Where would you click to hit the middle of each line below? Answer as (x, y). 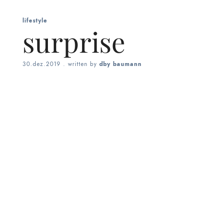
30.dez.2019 (42, 64)
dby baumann (120, 64)
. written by (80, 64)
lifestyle (35, 21)
